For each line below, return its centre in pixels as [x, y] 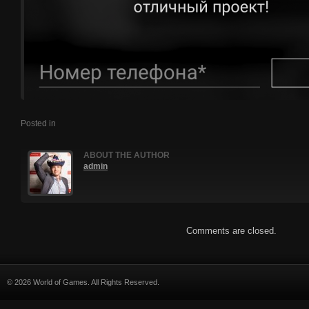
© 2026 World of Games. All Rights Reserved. [83, 282]
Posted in [38, 123]
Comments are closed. [231, 230]
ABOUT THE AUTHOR [127, 155]
